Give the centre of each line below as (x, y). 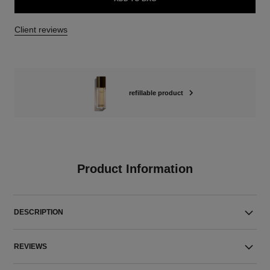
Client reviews (41, 30)
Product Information (135, 169)
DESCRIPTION (39, 212)
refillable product (156, 93)
